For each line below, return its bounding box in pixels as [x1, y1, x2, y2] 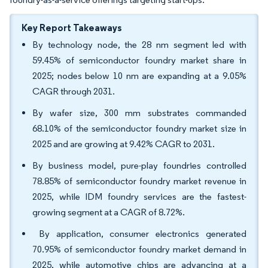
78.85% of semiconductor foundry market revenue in [32, 175, 246, 187]
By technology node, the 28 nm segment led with [32, 39, 246, 50]
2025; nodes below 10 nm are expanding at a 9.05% [32, 70, 246, 81]
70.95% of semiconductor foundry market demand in [32, 243, 246, 255]
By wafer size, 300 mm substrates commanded [32, 107, 246, 118]
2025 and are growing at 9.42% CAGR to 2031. [32, 138, 215, 150]
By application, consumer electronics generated [32, 228, 246, 239]
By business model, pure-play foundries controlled [32, 160, 246, 171]
